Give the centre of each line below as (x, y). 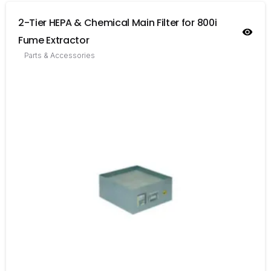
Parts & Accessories (60, 55)
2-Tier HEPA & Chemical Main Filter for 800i (118, 22)
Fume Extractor (54, 40)
